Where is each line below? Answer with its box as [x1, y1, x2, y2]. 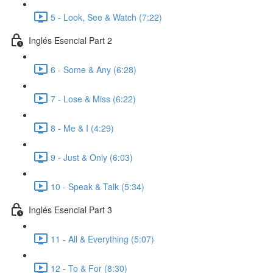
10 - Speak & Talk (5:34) [51, 180, 144, 193]
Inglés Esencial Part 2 [29, 34, 112, 46]
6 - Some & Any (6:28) [51, 63, 136, 76]
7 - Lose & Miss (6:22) [51, 92, 136, 105]
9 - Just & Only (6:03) [51, 151, 133, 163]
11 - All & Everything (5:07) [51, 232, 154, 245]
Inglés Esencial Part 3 [29, 203, 112, 216]
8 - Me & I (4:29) [51, 121, 114, 134]
